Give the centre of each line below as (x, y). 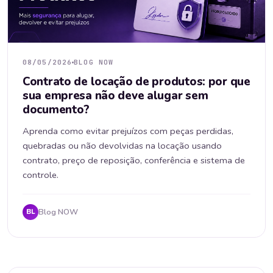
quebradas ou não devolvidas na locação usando (122, 146)
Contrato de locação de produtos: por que (136, 82)
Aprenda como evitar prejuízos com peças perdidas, (128, 131)
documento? (56, 110)
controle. (41, 175)
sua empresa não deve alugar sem (115, 96)
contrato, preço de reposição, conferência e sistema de (134, 161)
